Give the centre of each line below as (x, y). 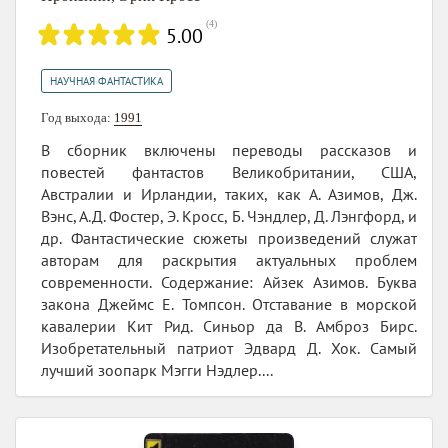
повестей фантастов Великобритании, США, (229, 171)
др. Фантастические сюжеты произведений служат (229, 237)
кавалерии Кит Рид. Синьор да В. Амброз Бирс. (229, 325)
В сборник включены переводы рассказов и (229, 149)
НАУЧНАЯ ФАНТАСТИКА (106, 80)
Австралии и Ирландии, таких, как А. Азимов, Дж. (229, 193)
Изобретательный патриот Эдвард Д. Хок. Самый (229, 347)
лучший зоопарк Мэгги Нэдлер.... (157, 369)
